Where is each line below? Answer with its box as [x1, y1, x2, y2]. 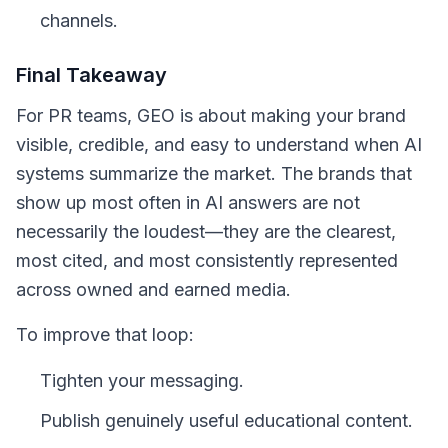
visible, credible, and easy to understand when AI [16, 134, 422, 155]
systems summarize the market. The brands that [16, 163, 412, 184]
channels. [40, 10, 118, 31]
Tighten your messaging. [40, 370, 244, 391]
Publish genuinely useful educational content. [40, 410, 413, 431]
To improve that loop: [16, 324, 194, 345]
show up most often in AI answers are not [16, 192, 360, 213]
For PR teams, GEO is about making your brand [16, 105, 406, 126]
